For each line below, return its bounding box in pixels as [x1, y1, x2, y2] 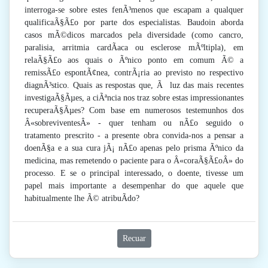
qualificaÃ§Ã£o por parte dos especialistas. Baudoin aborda [25, 18, 243, 28]
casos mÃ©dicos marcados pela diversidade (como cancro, [25, 31, 243, 40]
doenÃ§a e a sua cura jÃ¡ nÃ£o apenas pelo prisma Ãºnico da [25, 144, 243, 153]
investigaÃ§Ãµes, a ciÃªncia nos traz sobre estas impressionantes [25, 93, 243, 103]
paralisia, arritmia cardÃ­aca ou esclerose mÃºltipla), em [25, 43, 243, 53]
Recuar [122, 234, 146, 243]
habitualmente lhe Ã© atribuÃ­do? [25, 194, 139, 203]
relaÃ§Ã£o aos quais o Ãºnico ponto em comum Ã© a [25, 56, 243, 65]
